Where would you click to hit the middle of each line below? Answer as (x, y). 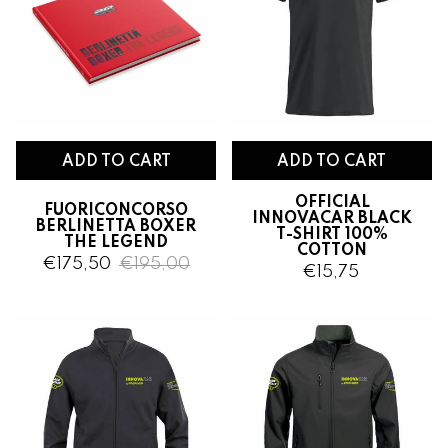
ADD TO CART (116, 162)
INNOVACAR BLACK (332, 219)
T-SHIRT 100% (332, 235)
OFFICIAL (332, 203)
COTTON (332, 251)
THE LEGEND (116, 243)
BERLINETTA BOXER (116, 227)
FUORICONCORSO (116, 211)
